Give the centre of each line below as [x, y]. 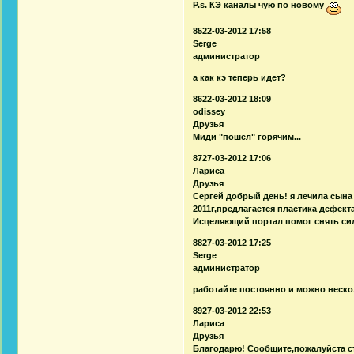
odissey [209, 111]
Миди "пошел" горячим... [247, 136]
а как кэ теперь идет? [240, 77]
